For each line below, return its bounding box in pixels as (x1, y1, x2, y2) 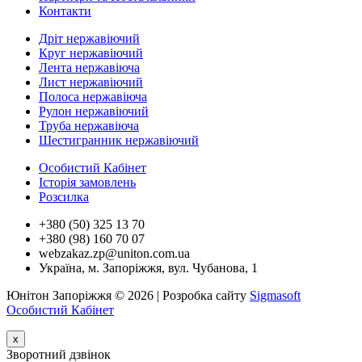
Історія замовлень (39, 175, 136, 189)
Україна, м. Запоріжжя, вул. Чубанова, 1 (39, 261, 258, 275)
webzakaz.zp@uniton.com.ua (39, 246, 190, 260)
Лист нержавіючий (39, 75, 143, 89)
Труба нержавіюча (39, 119, 139, 133)
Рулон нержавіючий (39, 104, 149, 118)
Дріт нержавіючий (39, 32, 140, 45)
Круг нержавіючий (39, 46, 143, 60)
